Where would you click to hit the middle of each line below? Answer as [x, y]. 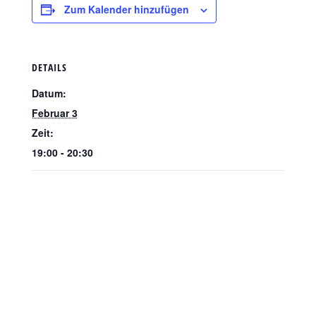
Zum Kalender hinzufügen [126, 9]
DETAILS [49, 67]
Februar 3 [54, 113]
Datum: [49, 93]
